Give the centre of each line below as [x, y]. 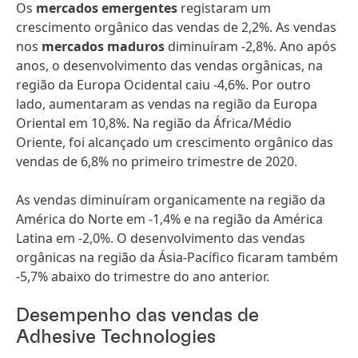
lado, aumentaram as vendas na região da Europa [167, 104]
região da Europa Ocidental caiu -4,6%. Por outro [163, 85]
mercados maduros [103, 46]
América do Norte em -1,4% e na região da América [169, 219]
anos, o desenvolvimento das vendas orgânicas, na [169, 66]
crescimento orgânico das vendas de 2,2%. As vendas [176, 27]
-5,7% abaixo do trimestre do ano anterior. [143, 276]
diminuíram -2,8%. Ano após [251, 46]
